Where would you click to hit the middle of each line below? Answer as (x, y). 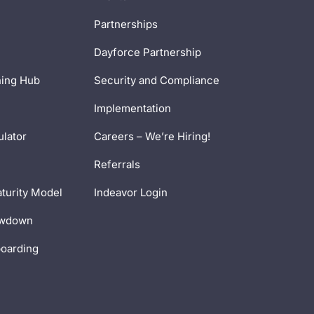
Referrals (117, 164)
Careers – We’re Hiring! (152, 136)
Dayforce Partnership (148, 52)
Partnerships (126, 24)
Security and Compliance (157, 80)
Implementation (132, 108)
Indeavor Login (131, 192)
